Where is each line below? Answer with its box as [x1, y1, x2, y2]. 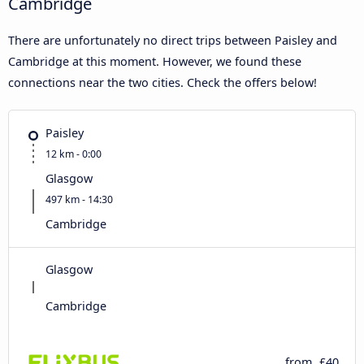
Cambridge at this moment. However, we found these [8, 53, 301, 69]
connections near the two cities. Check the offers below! [8, 74, 317, 90]
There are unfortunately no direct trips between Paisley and [8, 32, 337, 48]
